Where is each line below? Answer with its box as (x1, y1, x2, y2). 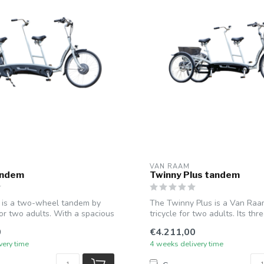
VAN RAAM (150, 161, 190, 171)
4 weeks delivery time (150, 239, 223, 249)
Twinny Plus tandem (150, 169, 240, 180)
